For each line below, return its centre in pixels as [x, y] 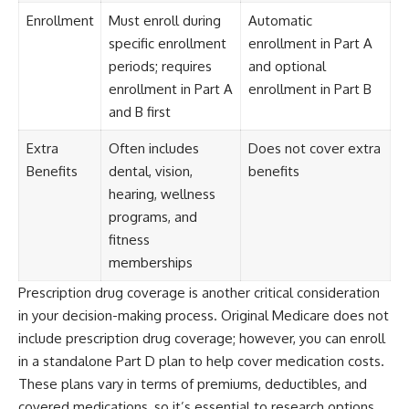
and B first [139, 111]
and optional [287, 66]
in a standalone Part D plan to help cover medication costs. [201, 361]
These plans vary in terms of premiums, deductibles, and [193, 383]
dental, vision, [150, 171]
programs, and [152, 216]
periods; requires [160, 66]
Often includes [153, 148]
